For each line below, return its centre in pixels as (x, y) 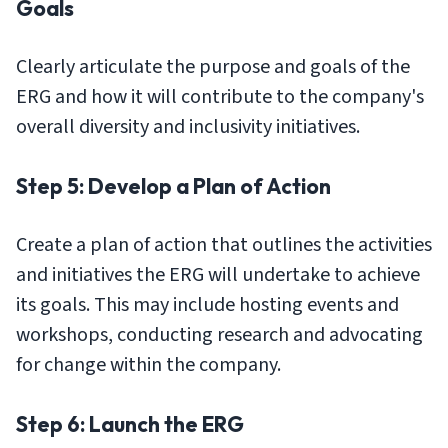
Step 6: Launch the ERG (130, 424)
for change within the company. (148, 365)
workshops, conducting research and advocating (219, 335)
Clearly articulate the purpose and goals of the (213, 67)
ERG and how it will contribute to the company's (220, 97)
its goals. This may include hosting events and (207, 305)
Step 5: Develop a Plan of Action (173, 186)
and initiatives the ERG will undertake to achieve (218, 275)
